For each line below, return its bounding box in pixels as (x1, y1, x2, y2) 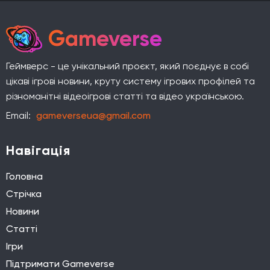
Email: (6, 109, 33, 121)
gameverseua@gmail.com (36, 109, 151, 121)
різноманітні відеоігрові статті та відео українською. (6, 90, 244, 102)
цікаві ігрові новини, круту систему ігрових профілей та (6, 75, 255, 87)
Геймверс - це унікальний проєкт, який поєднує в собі (6, 60, 249, 72)
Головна (6, 170, 43, 182)
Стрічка (6, 187, 42, 199)
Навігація (6, 142, 71, 159)
